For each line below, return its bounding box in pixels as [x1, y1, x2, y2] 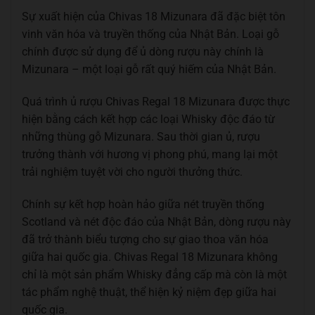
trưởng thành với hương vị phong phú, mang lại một [22, 148, 278, 162]
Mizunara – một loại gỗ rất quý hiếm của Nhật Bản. [22, 63, 276, 77]
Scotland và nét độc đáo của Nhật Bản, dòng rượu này [22, 215, 291, 229]
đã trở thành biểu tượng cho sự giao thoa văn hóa [22, 233, 269, 247]
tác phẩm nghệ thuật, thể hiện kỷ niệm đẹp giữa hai [22, 285, 276, 300]
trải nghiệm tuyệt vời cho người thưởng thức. [22, 165, 243, 179]
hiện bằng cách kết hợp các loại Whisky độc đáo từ [22, 112, 275, 127]
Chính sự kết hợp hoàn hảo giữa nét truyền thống [22, 198, 264, 212]
